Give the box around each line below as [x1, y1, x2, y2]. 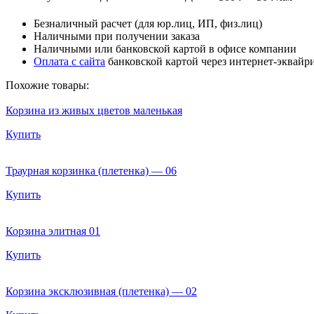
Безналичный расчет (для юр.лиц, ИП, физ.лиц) [34, 17, 262, 29]
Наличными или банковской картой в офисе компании [34, 42, 296, 55]
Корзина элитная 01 [6, 224, 100, 237]
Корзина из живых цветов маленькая [6, 104, 182, 116]
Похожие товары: [6, 78, 89, 91]
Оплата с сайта [34, 55, 105, 67]
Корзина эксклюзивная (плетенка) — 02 [6, 285, 197, 297]
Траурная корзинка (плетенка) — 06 [6, 164, 177, 177]
